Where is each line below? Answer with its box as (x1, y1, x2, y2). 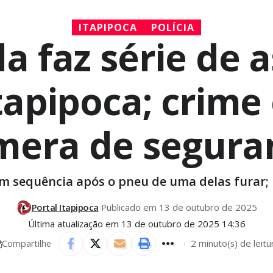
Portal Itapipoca (31, 201, 99, 214)
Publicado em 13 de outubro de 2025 (101, 201, 258, 214)
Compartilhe (2, 237, 51, 249)
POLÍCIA (151, 21, 194, 35)
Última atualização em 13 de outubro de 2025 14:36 (27, 217, 246, 230)
